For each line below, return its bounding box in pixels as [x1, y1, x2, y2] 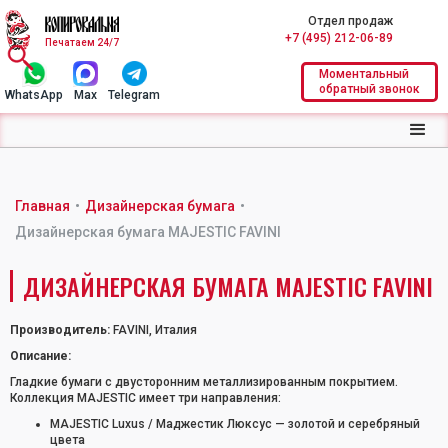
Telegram [108, 88, 160, 102]
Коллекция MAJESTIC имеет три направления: [10, 391, 281, 405]
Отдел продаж [308, 14, 393, 28]
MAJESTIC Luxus [50, 417, 145, 431]
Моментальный [319, 66, 409, 81]
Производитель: [10, 323, 110, 337]
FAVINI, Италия [110, 323, 197, 337]
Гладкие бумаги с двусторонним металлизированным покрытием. [10, 375, 398, 389]
